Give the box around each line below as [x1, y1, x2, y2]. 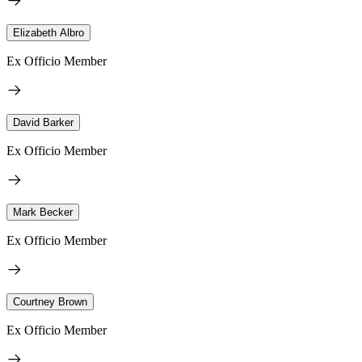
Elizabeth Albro [13, 26, 84, 39]
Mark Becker [13, 205, 73, 218]
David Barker [13, 116, 74, 128]
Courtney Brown [13, 295, 87, 308]
